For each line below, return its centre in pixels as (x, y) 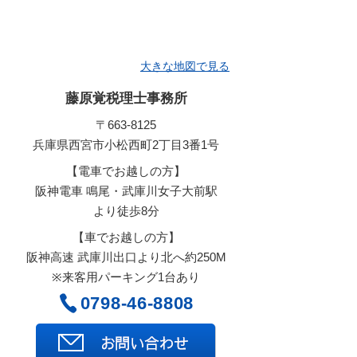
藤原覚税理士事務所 (126, 98)
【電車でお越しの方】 (126, 171)
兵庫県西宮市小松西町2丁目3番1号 (126, 145)
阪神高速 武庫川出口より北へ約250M (126, 257)
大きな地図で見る (185, 66)
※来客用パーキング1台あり (126, 277)
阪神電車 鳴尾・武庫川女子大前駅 (126, 191)
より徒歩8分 (126, 211)
